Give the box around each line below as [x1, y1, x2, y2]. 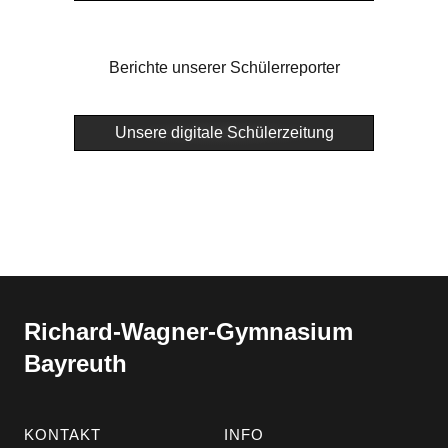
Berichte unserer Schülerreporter [108, 59, 340, 77]
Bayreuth [23, 350, 127, 378]
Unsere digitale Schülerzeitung [114, 124, 334, 142]
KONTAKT [23, 426, 101, 444]
